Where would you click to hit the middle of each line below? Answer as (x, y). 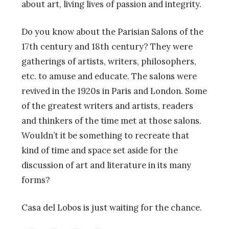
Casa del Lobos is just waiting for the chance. (112, 208)
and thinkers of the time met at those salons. (111, 121)
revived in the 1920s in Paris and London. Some (114, 91)
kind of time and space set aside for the (100, 151)
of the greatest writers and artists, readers (107, 106)
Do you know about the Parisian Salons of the (112, 32)
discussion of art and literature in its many (106, 165)
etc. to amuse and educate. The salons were (109, 76)
